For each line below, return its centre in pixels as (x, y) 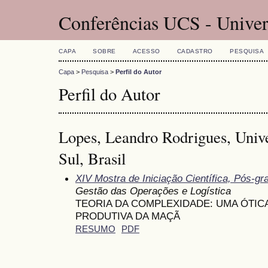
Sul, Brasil (92, 158)
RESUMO (95, 229)
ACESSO (146, 51)
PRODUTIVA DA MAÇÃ (128, 216)
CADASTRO (195, 51)
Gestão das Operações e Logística (153, 191)
